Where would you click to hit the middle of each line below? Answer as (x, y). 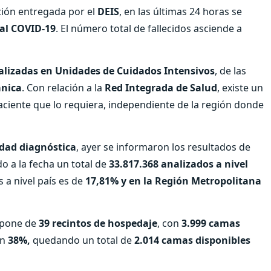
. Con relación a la (63, 87)
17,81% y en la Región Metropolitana (173, 181)
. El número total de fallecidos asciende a (149, 28)
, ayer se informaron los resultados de (163, 147)
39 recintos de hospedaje (98, 223)
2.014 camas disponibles (192, 240)
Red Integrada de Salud (161, 87)
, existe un (240, 87)
